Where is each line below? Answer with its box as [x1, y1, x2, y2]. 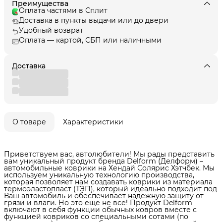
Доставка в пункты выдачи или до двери [19, 15, 168, 25]
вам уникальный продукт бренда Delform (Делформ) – [4, 156, 203, 166]
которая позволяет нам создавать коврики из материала [4, 177, 213, 186]
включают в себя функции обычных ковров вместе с [4, 205, 197, 214]
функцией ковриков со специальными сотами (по [4, 212, 188, 221]
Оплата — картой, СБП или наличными [19, 35, 162, 45]
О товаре [12, 117, 46, 126]
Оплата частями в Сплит [19, 5, 108, 15]
